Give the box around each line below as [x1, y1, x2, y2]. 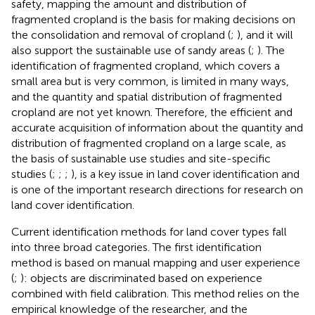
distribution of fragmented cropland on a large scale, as [11, 136, 286, 150]
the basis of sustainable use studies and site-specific [11, 151, 271, 165]
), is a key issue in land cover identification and [71, 167, 300, 181]
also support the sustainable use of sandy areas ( [11, 43, 251, 57]
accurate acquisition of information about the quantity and [11, 120, 303, 134]
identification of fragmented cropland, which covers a [11, 58, 280, 72]
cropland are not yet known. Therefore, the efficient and [11, 105, 292, 119]
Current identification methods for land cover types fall [11, 224, 287, 238]
